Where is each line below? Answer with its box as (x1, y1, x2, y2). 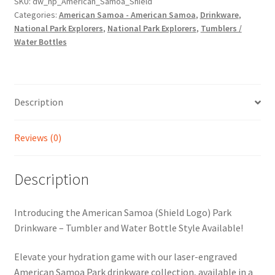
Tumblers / (200, 23, 242, 34)
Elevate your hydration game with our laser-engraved (14, 250, 237, 263)
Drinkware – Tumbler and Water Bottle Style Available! (14, 221, 243, 234)
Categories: (14, 9, 59, 21)
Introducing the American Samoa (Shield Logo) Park (14, 206, 231, 219)
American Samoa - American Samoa (58, 9, 196, 21)
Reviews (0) (14, 131, 61, 144)
